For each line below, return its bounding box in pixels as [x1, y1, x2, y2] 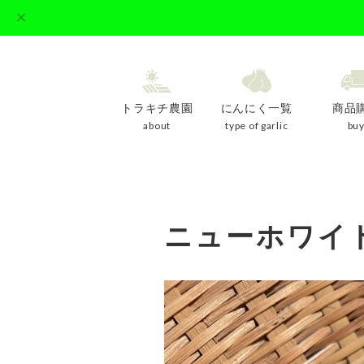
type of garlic [225, 119, 288, 132]
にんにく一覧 [220, 101, 292, 115]
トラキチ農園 [121, 101, 193, 115]
